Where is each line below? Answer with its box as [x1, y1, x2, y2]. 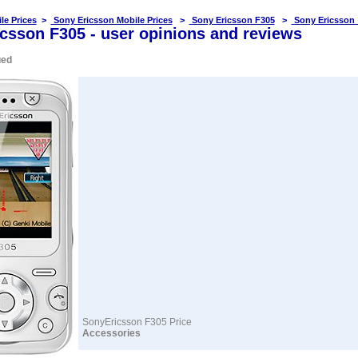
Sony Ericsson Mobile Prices [50, 15, 173, 25]
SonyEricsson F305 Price [82, 316, 192, 328]
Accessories [82, 328, 141, 339]
